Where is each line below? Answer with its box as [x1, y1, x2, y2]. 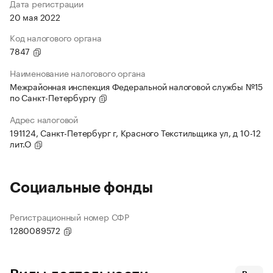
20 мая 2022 [10, 10, 60, 24]
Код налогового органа [10, 30, 102, 44]
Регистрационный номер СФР [10, 210, 129, 224]
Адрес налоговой [10, 112, 78, 126]
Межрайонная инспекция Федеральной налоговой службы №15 [10, 79, 263, 93]
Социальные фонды [10, 180, 153, 196]
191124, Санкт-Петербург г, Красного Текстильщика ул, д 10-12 [10, 126, 261, 140]
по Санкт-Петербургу [10, 90, 99, 104]
